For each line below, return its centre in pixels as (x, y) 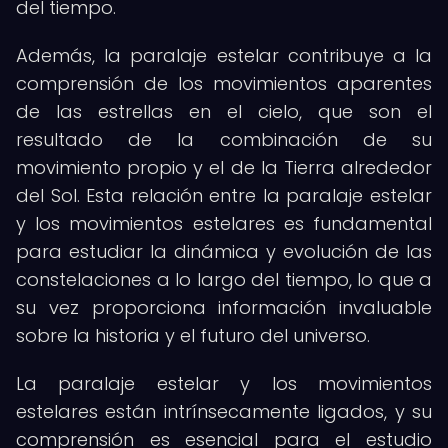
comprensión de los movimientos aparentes (224, 83)
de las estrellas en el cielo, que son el (224, 111)
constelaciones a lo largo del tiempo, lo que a (224, 279)
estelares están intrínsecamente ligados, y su (224, 411)
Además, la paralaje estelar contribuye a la (224, 55)
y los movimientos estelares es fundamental (224, 223)
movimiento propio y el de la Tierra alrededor (224, 167)
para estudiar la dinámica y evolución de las (224, 251)
